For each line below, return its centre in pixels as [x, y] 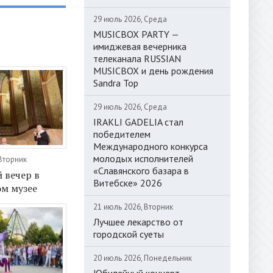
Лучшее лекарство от [138, 222]
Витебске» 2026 [128, 183]
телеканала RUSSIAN [137, 58]
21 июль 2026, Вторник [133, 207]
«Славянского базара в [141, 170]
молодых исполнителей [143, 158]
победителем [122, 134]
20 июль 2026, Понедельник [143, 258]
